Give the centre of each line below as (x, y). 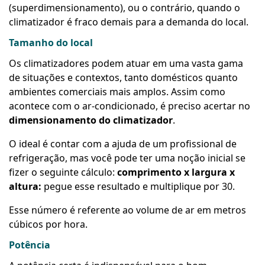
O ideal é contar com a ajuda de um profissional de (123, 143)
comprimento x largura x (176, 172)
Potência (31, 245)
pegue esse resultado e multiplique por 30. (138, 186)
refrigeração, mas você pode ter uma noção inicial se (127, 158)
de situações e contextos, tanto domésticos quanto (123, 77)
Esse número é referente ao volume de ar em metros (127, 210)
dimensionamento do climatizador (91, 120)
